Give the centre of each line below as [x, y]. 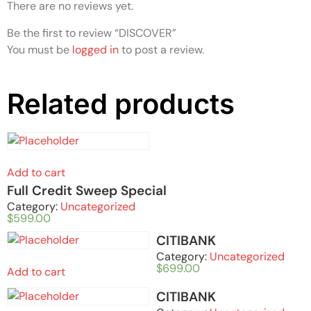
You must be [40, 49]
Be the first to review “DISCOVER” [92, 33]
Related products [121, 103]
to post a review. [161, 49]
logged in [95, 49]
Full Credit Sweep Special [87, 190]
